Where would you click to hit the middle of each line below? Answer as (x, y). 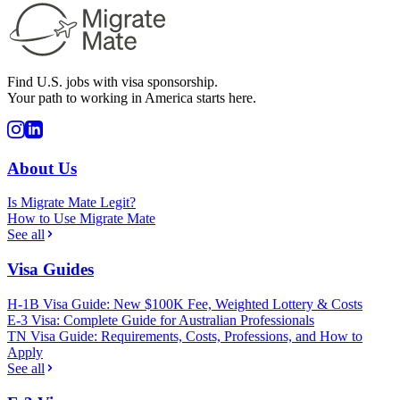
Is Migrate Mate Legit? (71, 203)
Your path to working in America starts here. (132, 97)
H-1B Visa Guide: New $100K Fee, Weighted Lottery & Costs (185, 304)
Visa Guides (50, 270)
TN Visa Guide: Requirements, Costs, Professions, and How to (185, 336)
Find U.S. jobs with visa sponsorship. (112, 81)
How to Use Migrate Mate (81, 219)
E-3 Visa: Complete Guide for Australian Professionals (161, 320)
